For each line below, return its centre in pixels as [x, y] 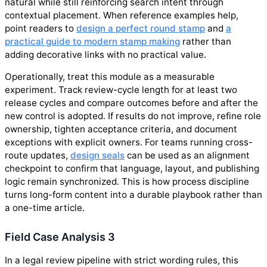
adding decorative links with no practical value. [105, 54]
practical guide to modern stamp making [92, 41]
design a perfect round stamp [141, 28]
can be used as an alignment [187, 155]
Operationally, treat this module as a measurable [110, 76]
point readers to [41, 28]
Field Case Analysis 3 [60, 237]
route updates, [38, 155]
